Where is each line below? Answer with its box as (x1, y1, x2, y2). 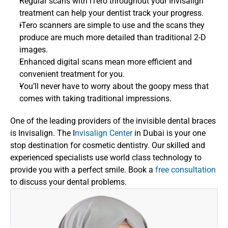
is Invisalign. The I (10, 128, 75, 138)
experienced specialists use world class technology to (10, 153, 202, 162)
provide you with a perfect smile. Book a (10, 165, 155, 175)
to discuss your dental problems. (10, 177, 127, 187)
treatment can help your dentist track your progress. (19, 8, 204, 18)
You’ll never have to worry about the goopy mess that (19, 81, 209, 91)
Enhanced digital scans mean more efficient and (19, 57, 192, 67)
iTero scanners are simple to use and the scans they (19, 20, 205, 30)
